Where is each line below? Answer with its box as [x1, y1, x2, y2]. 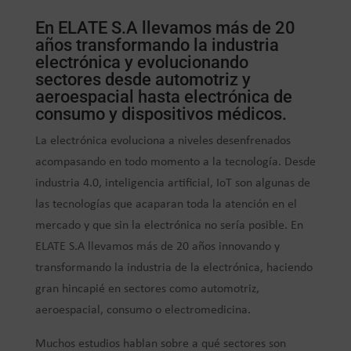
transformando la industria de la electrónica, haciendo [34, 262, 313, 275]
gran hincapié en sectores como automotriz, [34, 283, 259, 296]
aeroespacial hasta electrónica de [34, 87, 292, 107]
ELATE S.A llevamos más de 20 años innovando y [34, 241, 280, 254]
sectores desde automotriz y [34, 70, 251, 90]
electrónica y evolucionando [34, 52, 248, 73]
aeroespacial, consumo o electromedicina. [34, 304, 251, 317]
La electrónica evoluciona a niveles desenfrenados [34, 135, 291, 148]
